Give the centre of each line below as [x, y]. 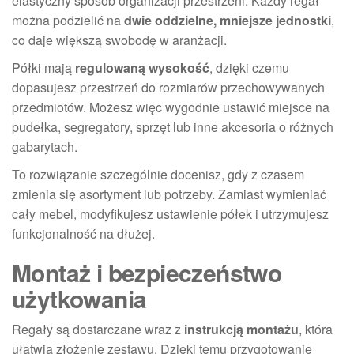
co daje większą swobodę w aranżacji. [119, 40]
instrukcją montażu [241, 329]
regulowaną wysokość [142, 67]
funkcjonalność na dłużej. [83, 233]
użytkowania [79, 298]
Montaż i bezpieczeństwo [147, 272]
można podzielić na [68, 20]
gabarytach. [45, 146]
